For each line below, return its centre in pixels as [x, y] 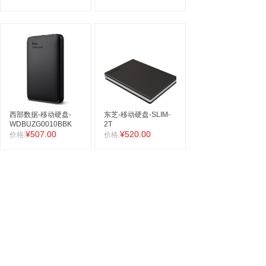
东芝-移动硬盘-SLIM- [137, 115]
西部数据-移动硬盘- [40, 115]
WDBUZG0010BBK [41, 124]
